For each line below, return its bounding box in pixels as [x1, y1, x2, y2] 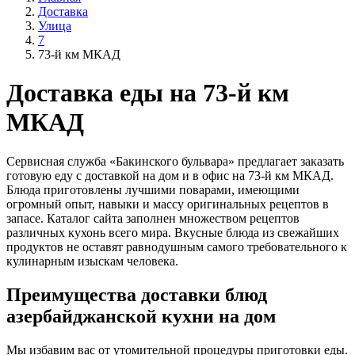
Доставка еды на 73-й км [6, 78, 289, 108]
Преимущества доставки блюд [6, 284, 267, 305]
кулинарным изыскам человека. [6, 254, 178, 268]
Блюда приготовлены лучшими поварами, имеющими [6, 182, 300, 197]
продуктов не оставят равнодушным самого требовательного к [6, 239, 347, 254]
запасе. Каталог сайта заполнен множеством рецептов [6, 211, 300, 225]
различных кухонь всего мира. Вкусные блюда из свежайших [6, 225, 339, 239]
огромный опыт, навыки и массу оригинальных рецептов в [6, 197, 329, 211]
